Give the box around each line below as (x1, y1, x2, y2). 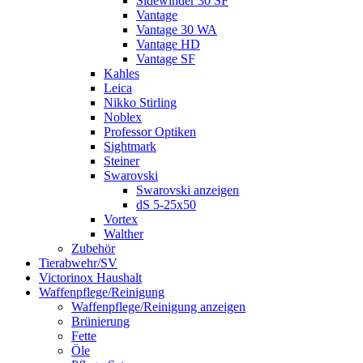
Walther (104, 226, 143, 241)
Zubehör (71, 241, 115, 255)
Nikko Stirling (104, 95, 177, 109)
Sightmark (104, 139, 156, 153)
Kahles (104, 66, 139, 80)
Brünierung (71, 314, 130, 328)
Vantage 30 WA (136, 22, 217, 36)
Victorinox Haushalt (39, 270, 142, 284)
